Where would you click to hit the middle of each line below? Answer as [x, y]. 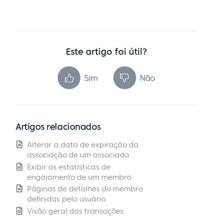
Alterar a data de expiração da [83, 144]
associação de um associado [78, 155]
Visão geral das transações [75, 211]
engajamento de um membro [79, 177]
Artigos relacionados [58, 127]
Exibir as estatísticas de [69, 167]
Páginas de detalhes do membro [85, 189]
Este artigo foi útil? [106, 52]
